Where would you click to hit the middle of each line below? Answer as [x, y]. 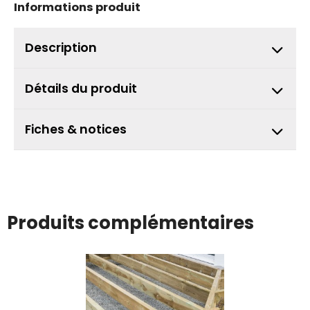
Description [61, 48]
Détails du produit [81, 89]
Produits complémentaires [130, 223]
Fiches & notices [76, 130]
